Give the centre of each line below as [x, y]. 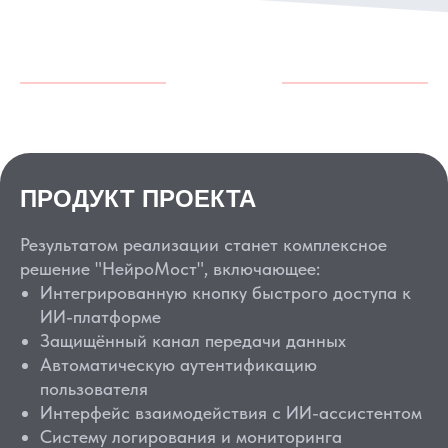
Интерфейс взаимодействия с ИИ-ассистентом [231, 412]
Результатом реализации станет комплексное [203, 244]
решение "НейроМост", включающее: [170, 268]
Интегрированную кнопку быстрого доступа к [225, 292]
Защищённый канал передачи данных [193, 340]
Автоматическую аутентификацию [178, 364]
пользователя [94, 388]
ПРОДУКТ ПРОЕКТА [138, 198]
